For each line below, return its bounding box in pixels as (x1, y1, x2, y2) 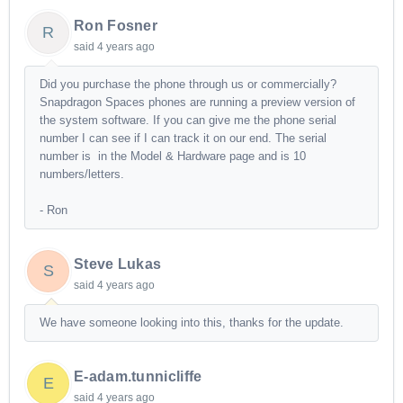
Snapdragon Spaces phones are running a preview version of (40, 95, 355, 110)
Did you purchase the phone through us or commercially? (40, 77, 336, 92)
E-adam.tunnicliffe (74, 369, 202, 385)
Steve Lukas (74, 256, 162, 273)
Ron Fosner (74, 18, 157, 34)
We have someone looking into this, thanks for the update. (40, 316, 344, 330)
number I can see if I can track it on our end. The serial (40, 131, 327, 146)
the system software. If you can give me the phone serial (40, 113, 336, 128)
